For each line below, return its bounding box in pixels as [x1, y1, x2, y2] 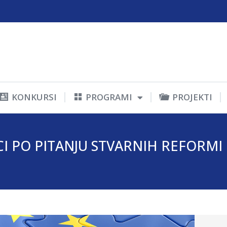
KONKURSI [12, 91, 57, 103]
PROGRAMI [86, 91, 133, 103]
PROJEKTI [172, 91, 212, 103]
